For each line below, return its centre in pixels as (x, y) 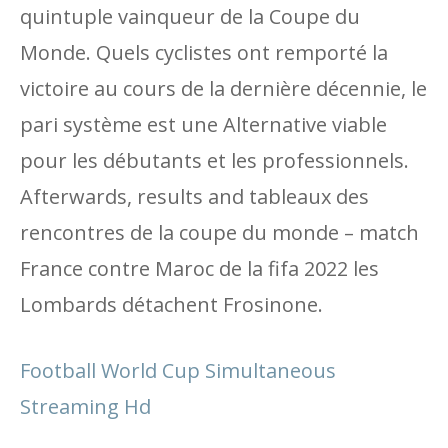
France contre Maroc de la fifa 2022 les (199, 268)
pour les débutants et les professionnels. (214, 160)
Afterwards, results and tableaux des (194, 196)
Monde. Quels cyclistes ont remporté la (204, 52)
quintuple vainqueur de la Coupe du (190, 16)
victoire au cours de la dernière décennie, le (223, 88)
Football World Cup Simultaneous (178, 370)
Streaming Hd (85, 406)
